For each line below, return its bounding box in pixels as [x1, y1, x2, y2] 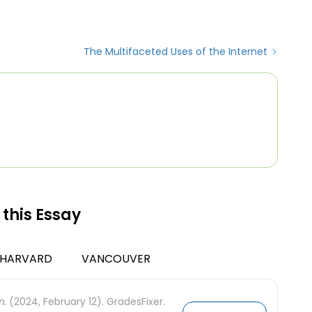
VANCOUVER [81, 251, 150, 267]
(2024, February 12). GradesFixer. [6, 295, 165, 309]
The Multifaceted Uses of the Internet [84, 45, 267, 58]
